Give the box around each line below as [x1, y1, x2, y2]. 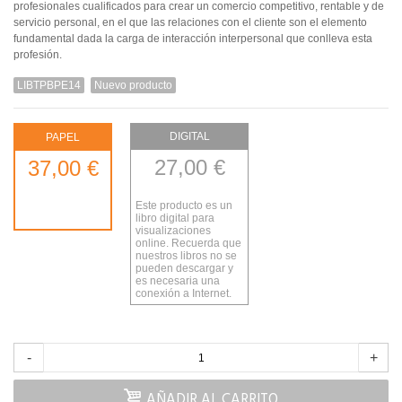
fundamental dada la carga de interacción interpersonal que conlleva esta [13, 32, 372, 46]
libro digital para [135, 212, 214, 225]
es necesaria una [135, 275, 220, 288]
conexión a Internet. [135, 287, 232, 301]
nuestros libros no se [135, 249, 237, 263]
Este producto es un [135, 199, 232, 213]
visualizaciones [135, 224, 211, 238]
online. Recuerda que [135, 237, 241, 250]
